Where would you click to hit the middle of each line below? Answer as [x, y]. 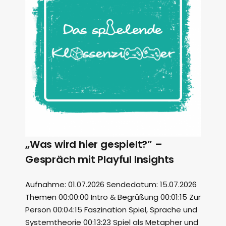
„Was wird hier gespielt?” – [94, 144]
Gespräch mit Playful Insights [100, 159]
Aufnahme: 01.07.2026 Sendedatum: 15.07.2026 [111, 184]
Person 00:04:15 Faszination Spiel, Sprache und [111, 210]
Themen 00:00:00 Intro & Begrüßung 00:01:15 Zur [113, 197]
